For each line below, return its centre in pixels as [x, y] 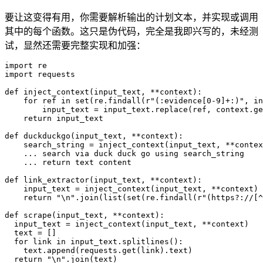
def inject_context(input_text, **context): [103, 92]
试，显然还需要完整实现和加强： [75, 46]
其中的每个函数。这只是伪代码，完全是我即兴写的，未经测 [131, 32]
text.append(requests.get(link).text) [99, 251]
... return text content [68, 163]
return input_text [54, 119]
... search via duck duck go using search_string [124, 154]
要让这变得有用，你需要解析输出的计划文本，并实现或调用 [131, 18]
